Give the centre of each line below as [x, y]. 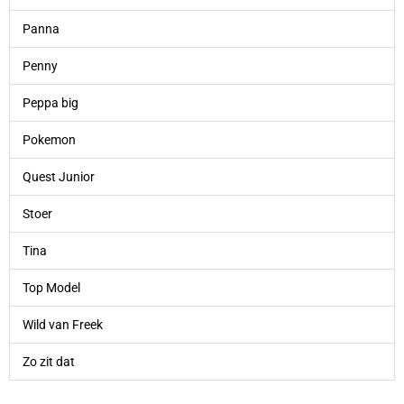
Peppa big [50, 103]
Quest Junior [58, 177]
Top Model [51, 288]
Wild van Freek [62, 325]
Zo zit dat [48, 362]
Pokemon [49, 140]
